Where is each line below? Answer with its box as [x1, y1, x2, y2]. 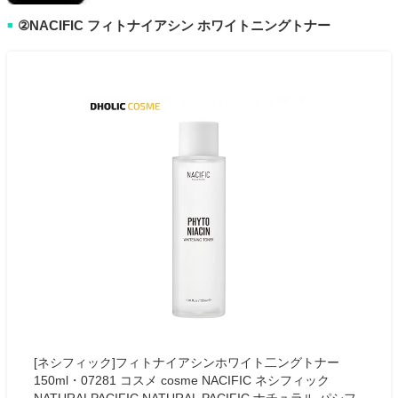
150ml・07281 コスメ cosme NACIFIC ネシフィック [34, 373, 330, 388]
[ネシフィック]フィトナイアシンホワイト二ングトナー [34, 355, 339, 370]
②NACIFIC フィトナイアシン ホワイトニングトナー [18, 18, 330, 34]
